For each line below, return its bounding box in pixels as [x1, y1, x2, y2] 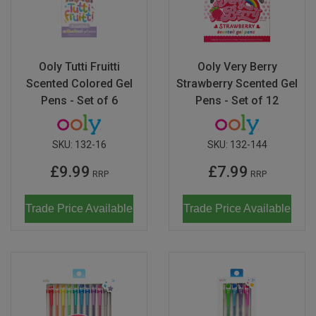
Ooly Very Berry [197, 59, 277, 73]
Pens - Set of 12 [195, 93, 279, 107]
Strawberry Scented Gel [176, 76, 298, 90]
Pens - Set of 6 [40, 93, 118, 107]
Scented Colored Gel [25, 76, 133, 90]
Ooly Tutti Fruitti [38, 59, 120, 73]
